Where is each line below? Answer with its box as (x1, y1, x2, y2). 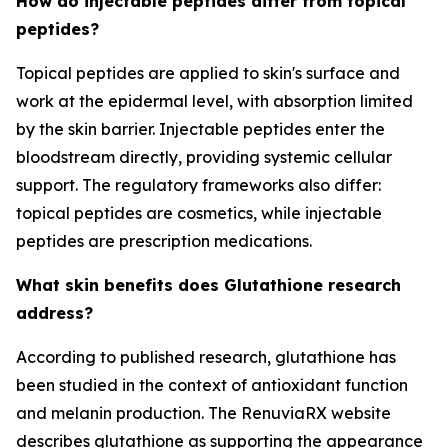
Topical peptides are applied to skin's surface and (16, 63, 400, 83)
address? (16, 303, 93, 323)
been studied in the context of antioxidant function (16, 375, 408, 395)
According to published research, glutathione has (16, 347, 396, 367)
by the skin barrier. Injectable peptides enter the (16, 119, 385, 139)
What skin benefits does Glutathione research (16, 275, 401, 295)
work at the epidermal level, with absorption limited (16, 91, 413, 111)
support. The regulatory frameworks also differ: (16, 175, 381, 195)
